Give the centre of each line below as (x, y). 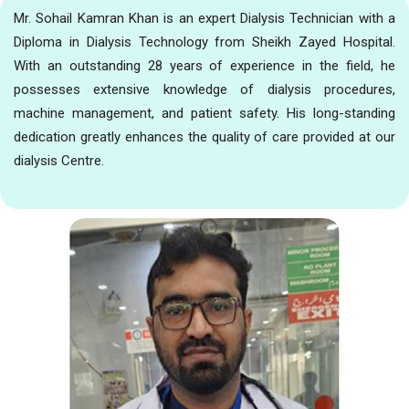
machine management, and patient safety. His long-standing (204, 114)
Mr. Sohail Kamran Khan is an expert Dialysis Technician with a (204, 19)
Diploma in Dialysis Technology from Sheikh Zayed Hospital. (204, 42)
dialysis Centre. (59, 161)
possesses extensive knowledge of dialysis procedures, (204, 90)
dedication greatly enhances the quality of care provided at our (204, 137)
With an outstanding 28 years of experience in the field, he (204, 66)
